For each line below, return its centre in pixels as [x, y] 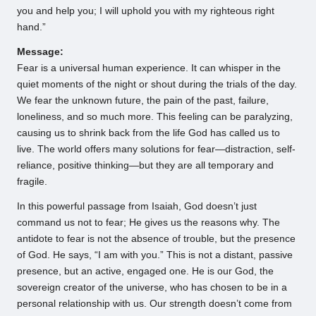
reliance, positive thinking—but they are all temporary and [145, 166]
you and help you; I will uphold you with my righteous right [146, 11]
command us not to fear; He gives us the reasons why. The [148, 223]
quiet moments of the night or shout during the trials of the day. [157, 85]
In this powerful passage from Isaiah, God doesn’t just [137, 207]
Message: [40, 52]
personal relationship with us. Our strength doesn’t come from [154, 304]
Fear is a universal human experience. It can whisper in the [149, 68]
